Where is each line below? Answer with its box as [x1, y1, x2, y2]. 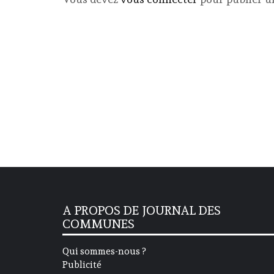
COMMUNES [62, 217, 135, 232]
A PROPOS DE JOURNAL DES [62, 203, 221, 218]
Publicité [62, 259, 102, 271]
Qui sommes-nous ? [62, 246, 146, 257]
